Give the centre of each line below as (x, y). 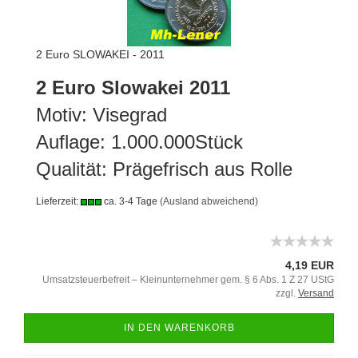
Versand (316, 293)
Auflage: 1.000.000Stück (139, 142)
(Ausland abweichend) (209, 201)
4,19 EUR (310, 265)
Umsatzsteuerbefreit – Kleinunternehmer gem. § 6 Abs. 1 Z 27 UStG (188, 280)
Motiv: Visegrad (101, 115)
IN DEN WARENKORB (179, 328)
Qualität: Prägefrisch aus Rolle (164, 169)
